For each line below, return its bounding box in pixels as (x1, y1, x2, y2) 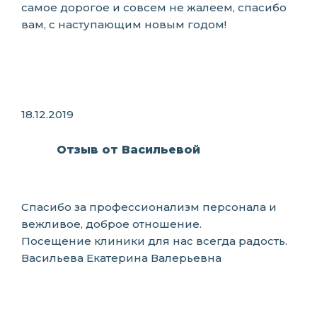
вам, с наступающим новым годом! (21, 18, 226, 31)
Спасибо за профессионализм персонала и (21, 200, 277, 214)
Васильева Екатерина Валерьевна (21, 251, 221, 265)
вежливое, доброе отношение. (21, 217, 202, 231)
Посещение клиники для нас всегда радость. (21, 234, 287, 248)
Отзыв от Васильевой (57, 143, 200, 156)
